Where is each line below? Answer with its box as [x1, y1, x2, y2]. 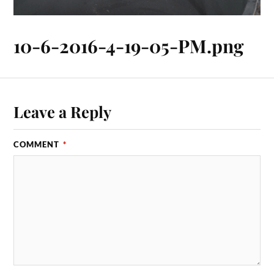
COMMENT [13, 139, 62, 149]
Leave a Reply [13, 100, 112, 122]
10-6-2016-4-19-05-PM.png [13, 34, 244, 58]
